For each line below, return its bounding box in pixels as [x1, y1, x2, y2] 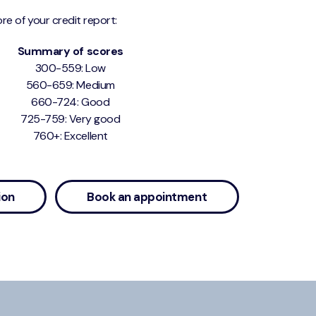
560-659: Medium [25, 77, 115, 92]
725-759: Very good [20, 111, 121, 126]
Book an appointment [87, 188, 207, 205]
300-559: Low [35, 60, 106, 75]
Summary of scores [17, 43, 123, 59]
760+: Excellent [32, 128, 108, 143]
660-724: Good [31, 94, 110, 109]
